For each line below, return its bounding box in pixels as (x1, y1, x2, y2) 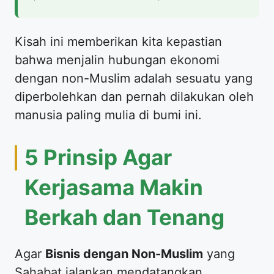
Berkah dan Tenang (24, 204, 224, 230)
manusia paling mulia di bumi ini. (15, 107, 202, 122)
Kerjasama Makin (24, 174, 203, 200)
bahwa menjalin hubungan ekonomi (15, 52, 220, 67)
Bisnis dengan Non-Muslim (45, 246, 203, 261)
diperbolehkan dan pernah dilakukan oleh (15, 89, 254, 104)
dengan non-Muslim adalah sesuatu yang (15, 70, 253, 86)
